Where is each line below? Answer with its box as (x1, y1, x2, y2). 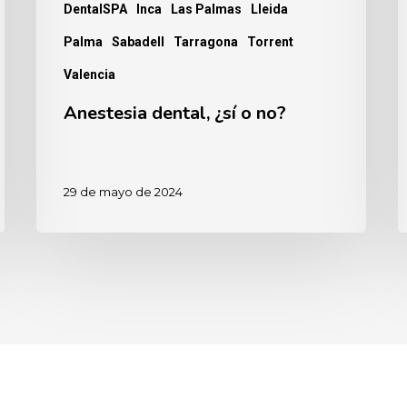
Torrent (247, 35, 294, 50)
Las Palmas (171, 2, 243, 17)
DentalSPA (64, 2, 128, 17)
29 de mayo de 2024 (64, 184, 184, 199)
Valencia (64, 67, 116, 83)
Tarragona (174, 35, 239, 50)
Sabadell (112, 35, 165, 50)
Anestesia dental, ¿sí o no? (64, 101, 287, 126)
